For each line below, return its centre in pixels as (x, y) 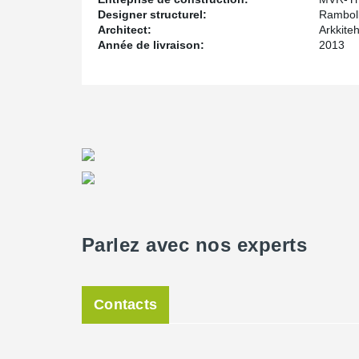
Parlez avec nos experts (195, 245)
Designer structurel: (152, 14)
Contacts (126, 305)
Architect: (125, 30)
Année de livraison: (151, 45)
